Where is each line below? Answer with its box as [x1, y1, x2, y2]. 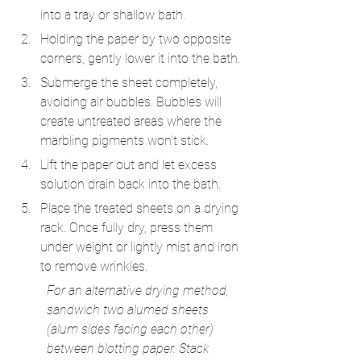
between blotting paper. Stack [47, 340, 212, 356]
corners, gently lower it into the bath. [40, 50, 240, 66]
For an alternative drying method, [47, 282, 232, 298]
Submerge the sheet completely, [40, 74, 221, 90]
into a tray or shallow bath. [40, 6, 185, 23]
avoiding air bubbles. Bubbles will [40, 93, 225, 110]
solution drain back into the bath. [40, 176, 221, 192]
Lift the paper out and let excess [40, 156, 220, 172]
